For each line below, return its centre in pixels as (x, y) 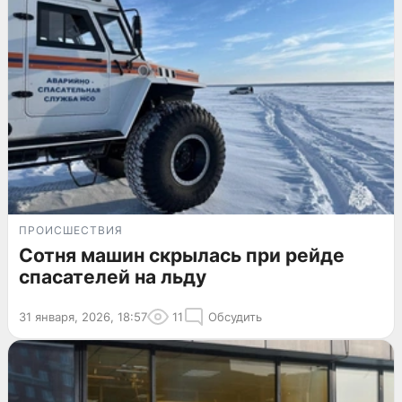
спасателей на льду (113, 276)
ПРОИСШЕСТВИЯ (71, 230)
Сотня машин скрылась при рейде (182, 255)
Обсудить (235, 316)
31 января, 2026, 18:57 (83, 316)
